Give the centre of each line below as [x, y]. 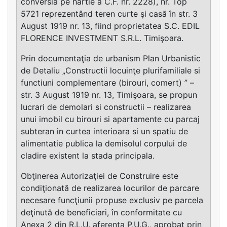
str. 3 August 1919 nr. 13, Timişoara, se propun [109, 95]
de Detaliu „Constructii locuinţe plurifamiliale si [110, 71]
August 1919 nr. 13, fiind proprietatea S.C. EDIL [110, 26]
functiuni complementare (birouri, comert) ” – [107, 83]
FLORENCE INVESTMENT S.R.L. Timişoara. [102, 38]
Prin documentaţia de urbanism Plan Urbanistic [111, 59]
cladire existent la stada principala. [88, 156]
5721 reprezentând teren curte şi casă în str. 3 [109, 14]
